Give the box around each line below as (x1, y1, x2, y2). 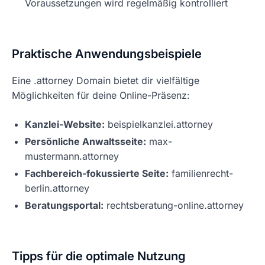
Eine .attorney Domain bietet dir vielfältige (12, 75, 199, 86)
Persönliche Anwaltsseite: (25, 135, 146, 147)
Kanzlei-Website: (25, 118, 105, 130)
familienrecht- (169, 167, 233, 179)
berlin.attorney (25, 182, 89, 194)
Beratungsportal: (25, 199, 104, 211)
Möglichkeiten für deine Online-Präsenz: (12, 89, 190, 101)
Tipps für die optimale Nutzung (12, 249, 186, 263)
